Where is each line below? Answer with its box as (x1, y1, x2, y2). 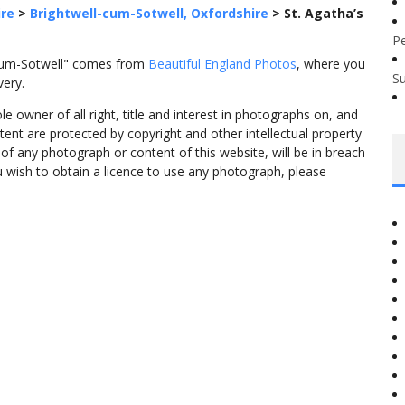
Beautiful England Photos (148, 55, 297, 72)
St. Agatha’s (284, 5, 363, 22)
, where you (297, 55, 365, 72)
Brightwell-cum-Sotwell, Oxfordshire (30, 5, 268, 22)
